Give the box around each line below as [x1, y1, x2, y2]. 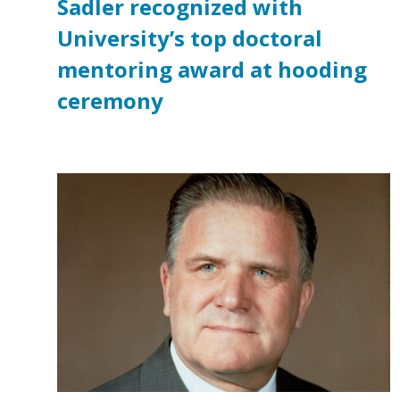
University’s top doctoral [57, 23, 322, 54]
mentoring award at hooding [57, 54, 367, 85]
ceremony [57, 86, 163, 116]
